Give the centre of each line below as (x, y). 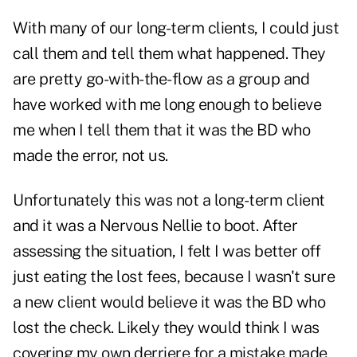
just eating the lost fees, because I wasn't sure (174, 277)
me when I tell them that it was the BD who (161, 130)
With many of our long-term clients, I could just (176, 28)
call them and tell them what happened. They (169, 54)
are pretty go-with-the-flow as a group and (161, 79)
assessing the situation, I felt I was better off (167, 251)
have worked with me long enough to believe (167, 105)
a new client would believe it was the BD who (169, 302)
